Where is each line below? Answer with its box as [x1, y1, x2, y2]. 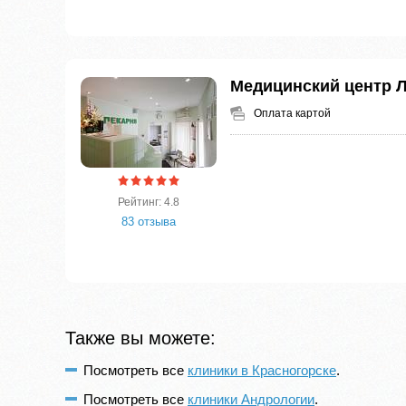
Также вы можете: [65, 328, 216, 349]
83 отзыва [121, 215, 176, 229]
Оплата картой [254, 107, 331, 121]
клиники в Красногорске [188, 362, 336, 379]
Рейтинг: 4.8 [118, 196, 179, 209]
